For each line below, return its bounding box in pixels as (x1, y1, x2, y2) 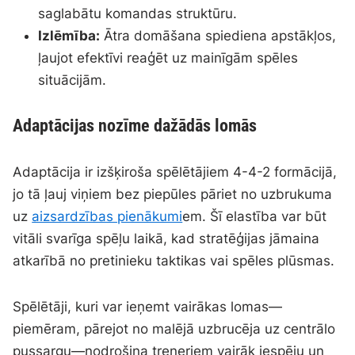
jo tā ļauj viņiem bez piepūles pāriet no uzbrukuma (13, 186, 333, 203)
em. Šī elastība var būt (182, 208, 327, 225)
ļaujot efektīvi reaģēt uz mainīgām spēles (38, 50, 299, 67)
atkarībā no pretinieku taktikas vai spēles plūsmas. (13, 253, 335, 269)
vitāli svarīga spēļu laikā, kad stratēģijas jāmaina (13, 231, 320, 247)
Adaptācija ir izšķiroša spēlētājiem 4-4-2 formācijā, (13, 164, 338, 181)
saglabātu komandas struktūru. (38, 6, 238, 22)
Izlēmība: (38, 28, 101, 44)
